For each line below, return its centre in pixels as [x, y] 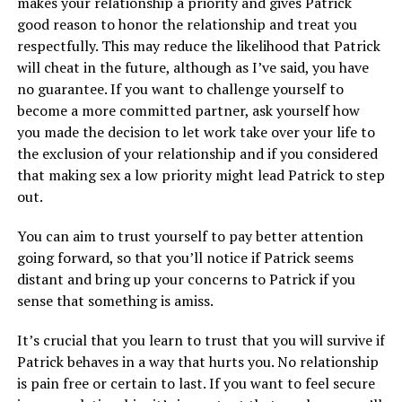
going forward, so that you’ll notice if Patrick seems [185, 258]
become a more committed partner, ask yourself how [188, 111]
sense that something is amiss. [115, 301]
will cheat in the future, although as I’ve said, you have [192, 68]
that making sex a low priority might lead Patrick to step [201, 175]
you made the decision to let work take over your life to [196, 132]
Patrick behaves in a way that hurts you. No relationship [197, 362]
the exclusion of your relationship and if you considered [197, 154]
